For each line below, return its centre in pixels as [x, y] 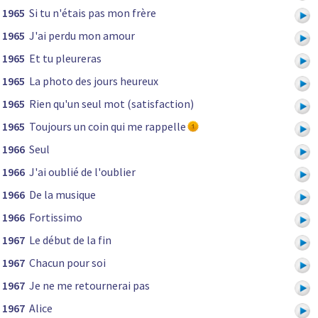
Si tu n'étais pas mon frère [93, 13]
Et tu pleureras [65, 59]
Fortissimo [56, 218]
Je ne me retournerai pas [89, 286]
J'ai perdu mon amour [82, 36]
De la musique [62, 195]
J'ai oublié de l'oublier [82, 172]
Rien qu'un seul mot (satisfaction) [111, 104]
